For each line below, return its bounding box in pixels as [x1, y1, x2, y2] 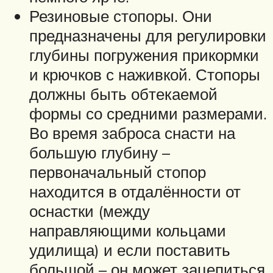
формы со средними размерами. [29, 104, 267, 124]
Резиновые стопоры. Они [29, 6, 212, 26]
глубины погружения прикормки [29, 45, 259, 65]
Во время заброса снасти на [29, 123, 235, 143]
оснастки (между [29, 201, 150, 221]
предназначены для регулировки [29, 26, 266, 46]
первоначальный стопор [29, 162, 206, 182]
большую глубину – [29, 143, 170, 163]
